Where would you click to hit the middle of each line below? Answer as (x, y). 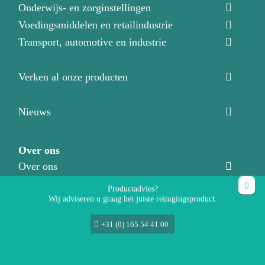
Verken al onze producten (73, 77)
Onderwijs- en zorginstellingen (85, 8)
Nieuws (35, 112)
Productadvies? (132, 189)
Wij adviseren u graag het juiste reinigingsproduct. (132, 199)
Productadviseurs (55, 201)
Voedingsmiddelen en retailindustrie (96, 25)
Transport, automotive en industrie (93, 42)
